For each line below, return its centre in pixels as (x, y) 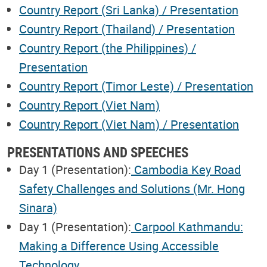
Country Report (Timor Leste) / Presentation (136, 86)
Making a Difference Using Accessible (119, 246)
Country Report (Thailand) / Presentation (127, 29)
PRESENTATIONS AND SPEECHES (98, 152)
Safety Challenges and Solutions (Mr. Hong (132, 188)
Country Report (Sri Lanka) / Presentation (129, 10)
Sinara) (38, 207)
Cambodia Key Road (186, 169)
